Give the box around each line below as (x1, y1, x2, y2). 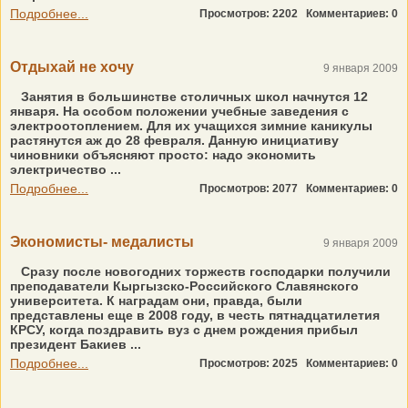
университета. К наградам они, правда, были (10, 293, 302, 308)
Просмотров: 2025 (199, 357, 306, 370)
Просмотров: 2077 (199, 182, 306, 195)
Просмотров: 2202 (199, 7, 306, 20)
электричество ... (10, 162, 121, 177)
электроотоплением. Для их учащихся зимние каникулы (10, 118, 372, 133)
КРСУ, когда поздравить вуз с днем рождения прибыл (10, 322, 358, 337)
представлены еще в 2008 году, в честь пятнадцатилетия (10, 308, 380, 322)
